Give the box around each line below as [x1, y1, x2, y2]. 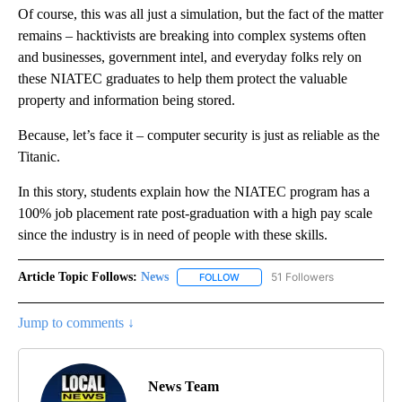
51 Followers [271, 269, 334, 284]
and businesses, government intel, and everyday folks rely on [18, 48, 362, 65]
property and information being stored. [18, 92, 235, 108]
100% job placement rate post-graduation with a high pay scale [18, 205, 372, 221]
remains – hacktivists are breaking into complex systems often [18, 27, 366, 43]
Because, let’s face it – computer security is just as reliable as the [18, 127, 380, 143]
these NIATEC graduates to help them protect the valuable [18, 70, 347, 86]
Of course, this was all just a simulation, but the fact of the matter [18, 5, 383, 22]
